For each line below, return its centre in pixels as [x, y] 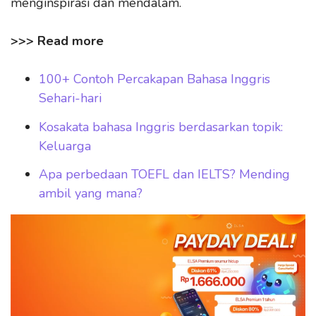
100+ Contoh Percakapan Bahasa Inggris [154, 79]
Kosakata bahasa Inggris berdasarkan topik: [161, 127]
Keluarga [65, 146]
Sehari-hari [70, 98]
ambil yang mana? [91, 193]
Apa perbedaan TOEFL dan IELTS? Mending [164, 174]
